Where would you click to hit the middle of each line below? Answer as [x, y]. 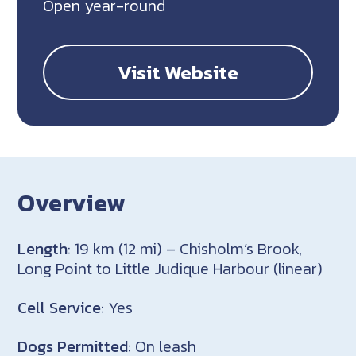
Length [43, 248]
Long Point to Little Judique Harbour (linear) [170, 268]
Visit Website [178, 73]
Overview [72, 203]
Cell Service [60, 307]
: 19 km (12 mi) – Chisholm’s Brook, [185, 248]
